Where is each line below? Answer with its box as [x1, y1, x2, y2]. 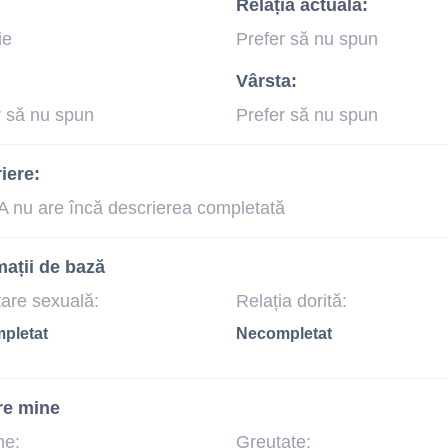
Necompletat [236, 325, 332, 342]
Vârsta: [236, 71, 297, 91]
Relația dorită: [236, 291, 347, 311]
